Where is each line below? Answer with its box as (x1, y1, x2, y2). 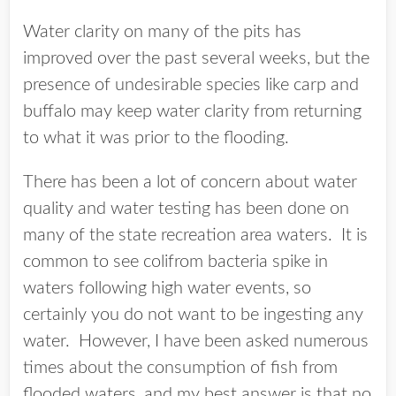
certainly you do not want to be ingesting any (23, 306, 363, 324)
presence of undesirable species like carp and (23, 76, 359, 95)
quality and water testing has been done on (23, 200, 349, 218)
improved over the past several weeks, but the (23, 49, 369, 68)
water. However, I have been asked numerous (23, 332, 369, 351)
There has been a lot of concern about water (23, 173, 357, 192)
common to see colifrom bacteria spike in (23, 253, 328, 271)
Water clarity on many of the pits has (23, 23, 301, 42)
